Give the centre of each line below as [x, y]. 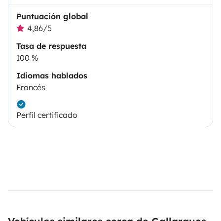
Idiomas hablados [52, 75]
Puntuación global [52, 16]
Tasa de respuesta [51, 46]
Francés [31, 87]
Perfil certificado [47, 115]
